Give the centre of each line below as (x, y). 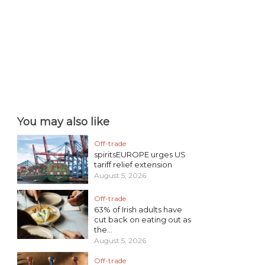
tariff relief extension (133, 164)
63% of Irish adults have (138, 209)
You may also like (64, 122)
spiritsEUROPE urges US (140, 154)
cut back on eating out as (143, 219)
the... (104, 229)
